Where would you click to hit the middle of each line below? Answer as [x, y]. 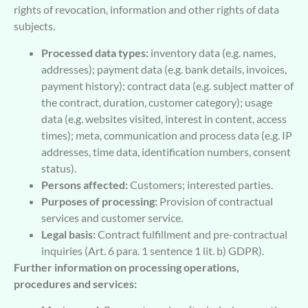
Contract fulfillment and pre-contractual [191, 234]
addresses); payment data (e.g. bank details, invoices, [164, 69]
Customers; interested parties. [200, 184]
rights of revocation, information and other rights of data [146, 10]
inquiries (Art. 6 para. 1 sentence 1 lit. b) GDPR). [153, 250]
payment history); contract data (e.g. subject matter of [167, 85]
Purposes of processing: [99, 201]
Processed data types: [95, 52]
